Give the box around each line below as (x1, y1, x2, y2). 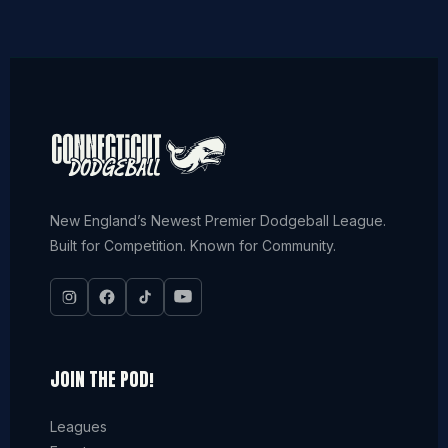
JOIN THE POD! (50, 366, 154, 393)
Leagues (50, 418, 107, 435)
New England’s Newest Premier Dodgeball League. (50, 212, 386, 229)
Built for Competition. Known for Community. (50, 237, 336, 254)
